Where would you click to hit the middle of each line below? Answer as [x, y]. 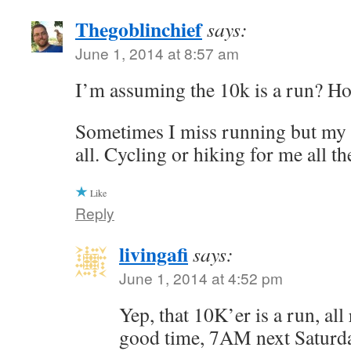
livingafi [154, 254]
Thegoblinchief [139, 29]
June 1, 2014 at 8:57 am [157, 53]
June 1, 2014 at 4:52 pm [201, 278]
